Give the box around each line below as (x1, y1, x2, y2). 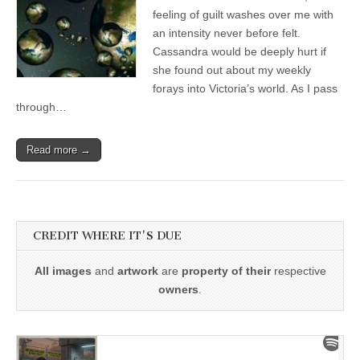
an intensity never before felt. (153, 27, 301, 39)
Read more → (27, 144, 91, 156)
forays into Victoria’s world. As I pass (153, 82, 337, 95)
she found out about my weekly (153, 63, 311, 76)
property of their (181, 264, 271, 277)
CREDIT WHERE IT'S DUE (33, 229, 182, 243)
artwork (117, 264, 158, 277)
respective (270, 264, 326, 277)
